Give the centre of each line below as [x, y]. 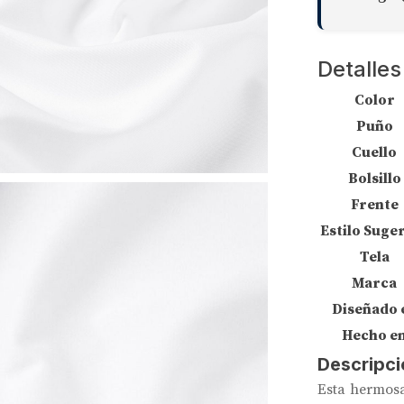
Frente [374, 204]
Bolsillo [374, 178]
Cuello [374, 152]
